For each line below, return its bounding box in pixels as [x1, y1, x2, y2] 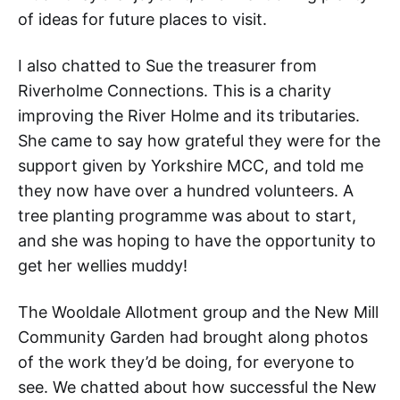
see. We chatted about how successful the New [18, 378, 377, 397]
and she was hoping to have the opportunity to [18, 231, 376, 251]
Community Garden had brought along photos [18, 328, 368, 347]
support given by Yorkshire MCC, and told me [18, 156, 363, 176]
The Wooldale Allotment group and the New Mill [18, 303, 379, 322]
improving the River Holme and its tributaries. [18, 106, 360, 126]
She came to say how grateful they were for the [18, 131, 380, 151]
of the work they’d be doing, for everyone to [18, 353, 354, 372]
